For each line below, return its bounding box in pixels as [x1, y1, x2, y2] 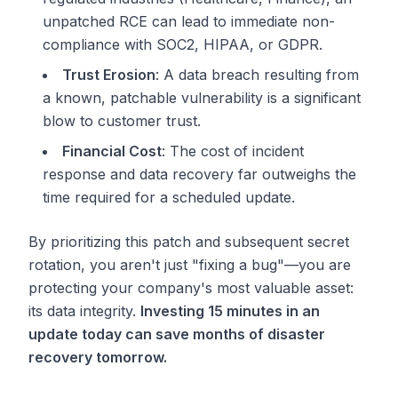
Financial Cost [62, 142, 162, 160]
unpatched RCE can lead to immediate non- [43, 12, 335, 30]
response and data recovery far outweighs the [43, 165, 356, 183]
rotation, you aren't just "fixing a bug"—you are [28, 256, 351, 274]
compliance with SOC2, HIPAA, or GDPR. [43, 36, 322, 53]
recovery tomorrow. [28, 348, 167, 366]
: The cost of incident [162, 142, 304, 160]
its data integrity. [28, 302, 140, 320]
